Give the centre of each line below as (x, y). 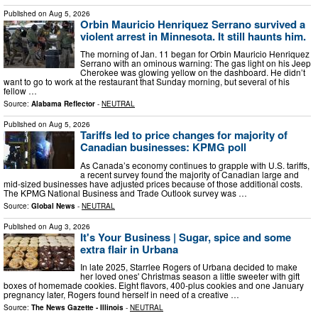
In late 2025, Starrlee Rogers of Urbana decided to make (189, 267)
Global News (53, 205)
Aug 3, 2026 (70, 226)
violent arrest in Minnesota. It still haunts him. (193, 36)
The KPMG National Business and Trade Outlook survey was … (125, 192)
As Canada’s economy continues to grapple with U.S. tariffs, (195, 165)
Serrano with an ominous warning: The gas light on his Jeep (196, 63)
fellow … (20, 91)
